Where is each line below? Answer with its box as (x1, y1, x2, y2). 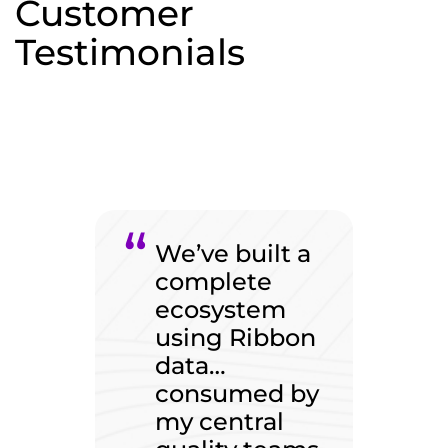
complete (155, 267, 272, 296)
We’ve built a (155, 239, 311, 268)
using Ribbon (155, 323, 316, 352)
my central (155, 407, 284, 436)
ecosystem (155, 295, 286, 324)
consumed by (155, 379, 319, 408)
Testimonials (15, 29, 245, 74)
